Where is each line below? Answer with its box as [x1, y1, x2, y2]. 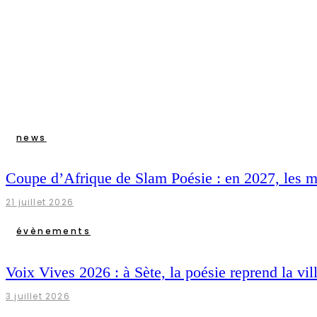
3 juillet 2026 [6, 289, 70, 302]
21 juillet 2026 [6, 196, 74, 209]
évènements [16, 225, 91, 238]
